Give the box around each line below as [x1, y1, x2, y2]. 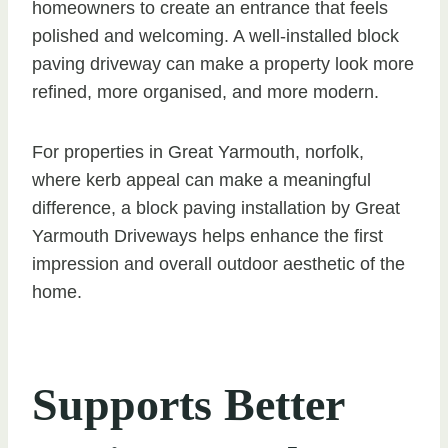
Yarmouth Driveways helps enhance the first [32, 226, 383, 247]
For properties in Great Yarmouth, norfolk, [32, 142, 364, 163]
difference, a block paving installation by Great [32, 198, 400, 219]
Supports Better [32, 379, 344, 431]
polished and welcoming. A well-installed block [32, 26, 399, 47]
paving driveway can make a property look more [32, 54, 414, 75]
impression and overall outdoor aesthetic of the [32, 254, 405, 275]
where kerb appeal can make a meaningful [32, 170, 371, 191]
